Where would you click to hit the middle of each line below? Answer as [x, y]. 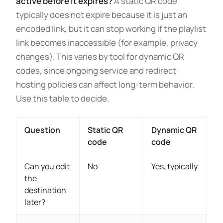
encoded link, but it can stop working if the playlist [111, 29]
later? [35, 202]
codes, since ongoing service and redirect [96, 70]
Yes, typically [174, 166]
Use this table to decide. [62, 98]
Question [42, 130]
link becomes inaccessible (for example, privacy [107, 43]
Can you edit [47, 166]
